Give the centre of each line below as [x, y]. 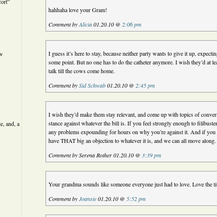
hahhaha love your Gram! [78, 10]
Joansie [88, 199]
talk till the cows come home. [82, 71]
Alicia [86, 24]
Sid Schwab [93, 85]
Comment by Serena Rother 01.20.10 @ [95, 155]
